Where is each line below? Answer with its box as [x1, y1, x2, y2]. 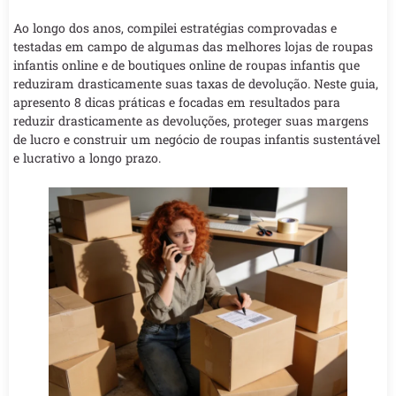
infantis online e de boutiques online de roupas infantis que [13, 57, 360, 74]
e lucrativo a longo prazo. [13, 149, 161, 167]
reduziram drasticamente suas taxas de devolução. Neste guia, [13, 75, 378, 93]
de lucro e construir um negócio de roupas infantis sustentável [13, 131, 380, 148]
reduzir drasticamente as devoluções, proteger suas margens [13, 112, 369, 130]
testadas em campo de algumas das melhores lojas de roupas [13, 38, 373, 56]
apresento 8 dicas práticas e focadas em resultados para [13, 94, 340, 111]
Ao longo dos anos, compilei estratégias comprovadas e [13, 19, 337, 37]
